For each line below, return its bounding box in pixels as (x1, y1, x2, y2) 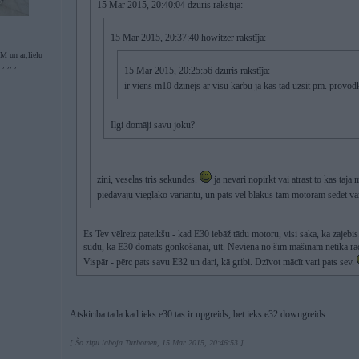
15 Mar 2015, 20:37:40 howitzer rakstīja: (111, 32, 266, 43)
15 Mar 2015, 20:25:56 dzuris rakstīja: (124, 65, 270, 76)
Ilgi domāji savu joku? (111, 119, 195, 131)
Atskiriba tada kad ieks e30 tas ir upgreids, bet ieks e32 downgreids (70, 309, 325, 320)
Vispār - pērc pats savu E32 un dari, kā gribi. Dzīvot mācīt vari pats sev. (83, 256, 357, 268)
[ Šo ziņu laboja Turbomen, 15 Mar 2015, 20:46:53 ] (70, 338, 244, 347)
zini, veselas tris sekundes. (97, 174, 200, 185)
